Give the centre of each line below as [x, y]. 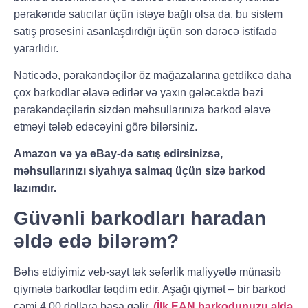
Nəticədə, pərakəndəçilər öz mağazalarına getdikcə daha [153, 76]
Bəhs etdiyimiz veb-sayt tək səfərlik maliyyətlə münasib [147, 272]
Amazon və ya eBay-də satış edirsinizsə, [118, 154]
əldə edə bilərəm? [96, 241]
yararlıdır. [36, 48]
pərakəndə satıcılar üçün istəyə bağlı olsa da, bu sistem [148, 14]
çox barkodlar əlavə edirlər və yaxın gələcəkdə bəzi [139, 93]
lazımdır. [35, 188]
